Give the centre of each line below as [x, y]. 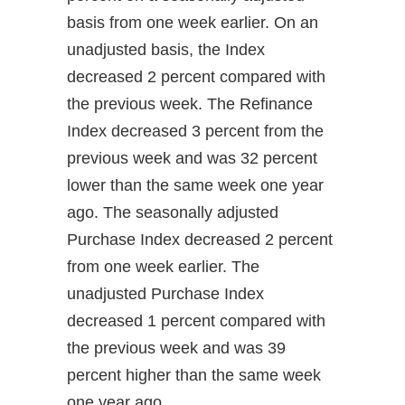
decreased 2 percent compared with [196, 76]
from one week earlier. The [163, 266]
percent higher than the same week [194, 375]
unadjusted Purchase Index [165, 293]
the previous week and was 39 [176, 348]
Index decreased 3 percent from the [195, 131]
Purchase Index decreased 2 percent [200, 239]
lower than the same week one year [195, 185]
